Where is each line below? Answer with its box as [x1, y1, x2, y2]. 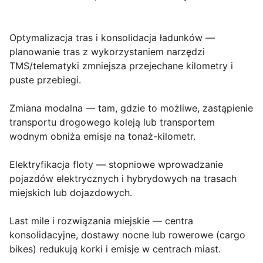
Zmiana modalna [9, 102, 83, 114]
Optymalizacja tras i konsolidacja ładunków [9, 32, 203, 43]
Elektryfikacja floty [9, 159, 93, 170]
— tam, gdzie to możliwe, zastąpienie [83, 102, 253, 114]
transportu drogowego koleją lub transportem [9, 116, 215, 128]
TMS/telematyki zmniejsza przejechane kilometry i [9, 60, 233, 72]
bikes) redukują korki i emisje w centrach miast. [9, 243, 221, 255]
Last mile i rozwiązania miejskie [9, 215, 150, 227]
